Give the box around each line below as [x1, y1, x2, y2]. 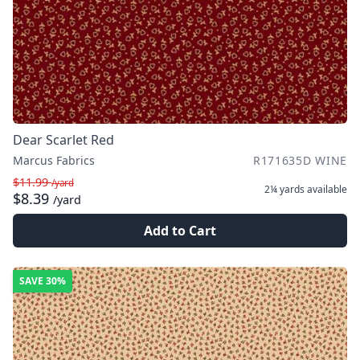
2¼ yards [264, 182, 305, 196]
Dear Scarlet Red [13, 131, 114, 149]
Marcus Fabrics [13, 153, 95, 168]
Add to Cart [144, 222, 216, 239]
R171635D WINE [252, 153, 347, 168]
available [305, 182, 347, 196]
